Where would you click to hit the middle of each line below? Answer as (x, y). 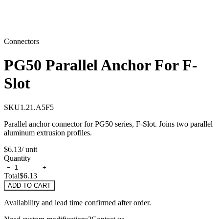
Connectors (22, 41)
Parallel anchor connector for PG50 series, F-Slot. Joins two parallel (108, 124)
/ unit (29, 149)
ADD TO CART (29, 185)
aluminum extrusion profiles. (48, 132)
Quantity (17, 158)
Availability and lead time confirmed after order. (77, 202)
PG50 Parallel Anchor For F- (101, 65)
